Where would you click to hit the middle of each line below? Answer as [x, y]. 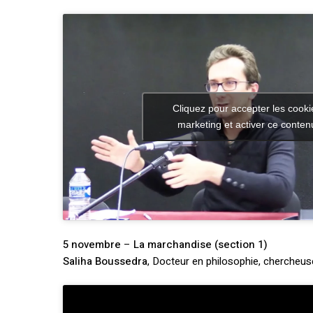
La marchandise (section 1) [201, 244]
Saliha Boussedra [105, 261]
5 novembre [92, 244]
